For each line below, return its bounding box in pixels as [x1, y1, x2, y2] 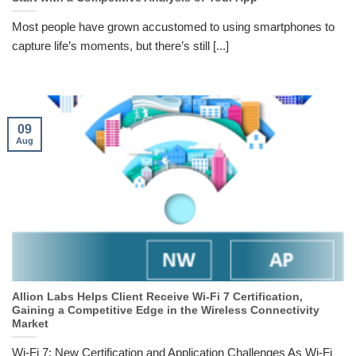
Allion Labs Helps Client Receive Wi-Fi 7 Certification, [12, 291, 303, 304]
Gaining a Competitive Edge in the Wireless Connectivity [12, 304, 319, 317]
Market [12, 318, 48, 331]
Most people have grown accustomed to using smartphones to [12, 19, 335, 33]
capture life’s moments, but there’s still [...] [12, 38, 229, 52]
